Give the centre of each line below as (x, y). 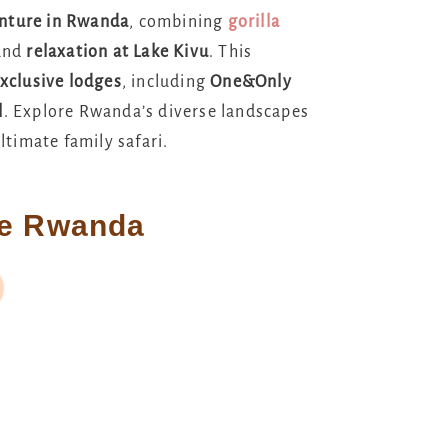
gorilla (254, 22)
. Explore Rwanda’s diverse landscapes (156, 112)
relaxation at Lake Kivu (118, 52)
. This (231, 52)
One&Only (251, 82)
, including (166, 82)
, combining (178, 22)
